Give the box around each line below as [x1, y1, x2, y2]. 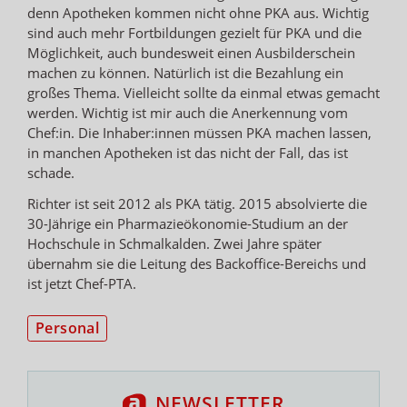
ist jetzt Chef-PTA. [27, 273, 136, 293]
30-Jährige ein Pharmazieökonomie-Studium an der [27, 213, 348, 233]
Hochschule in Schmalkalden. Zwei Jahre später [27, 233, 322, 253]
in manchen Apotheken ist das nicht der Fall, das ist [27, 143, 348, 162]
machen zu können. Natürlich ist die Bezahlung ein [27, 63, 343, 82]
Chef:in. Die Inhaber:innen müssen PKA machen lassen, [27, 123, 372, 142]
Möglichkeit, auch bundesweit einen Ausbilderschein [27, 43, 355, 62]
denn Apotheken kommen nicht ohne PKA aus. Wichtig [27, 3, 369, 22]
